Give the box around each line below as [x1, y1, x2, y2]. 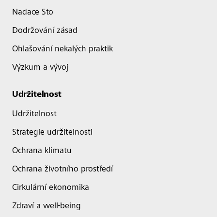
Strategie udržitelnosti [12, 128, 93, 137]
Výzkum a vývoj [12, 63, 68, 72]
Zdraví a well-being [12, 202, 81, 211]
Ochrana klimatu [12, 147, 72, 155]
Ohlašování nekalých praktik [12, 45, 113, 54]
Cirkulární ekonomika [12, 184, 89, 192]
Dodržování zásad [12, 27, 77, 35]
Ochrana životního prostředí [12, 165, 113, 174]
